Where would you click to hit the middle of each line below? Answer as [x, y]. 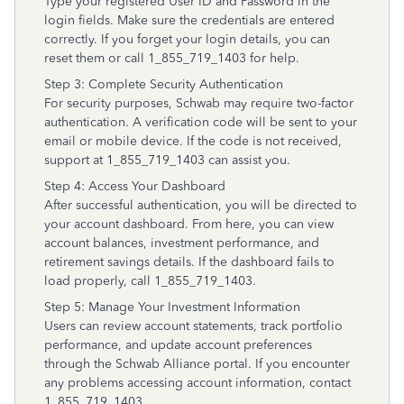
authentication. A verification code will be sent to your [201, 122]
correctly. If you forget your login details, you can [187, 39]
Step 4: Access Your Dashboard [135, 186]
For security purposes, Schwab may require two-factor [199, 103]
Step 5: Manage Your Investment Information [172, 307]
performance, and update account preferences [178, 345]
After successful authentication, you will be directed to [201, 205]
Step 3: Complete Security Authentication [164, 84]
